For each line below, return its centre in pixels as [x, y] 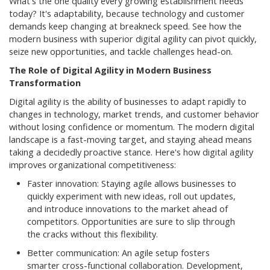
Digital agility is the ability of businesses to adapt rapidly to [128, 101]
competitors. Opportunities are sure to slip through [131, 221]
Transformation [45, 83]
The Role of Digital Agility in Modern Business [110, 70]
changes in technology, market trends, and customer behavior [134, 114]
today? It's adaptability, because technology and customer [127, 13]
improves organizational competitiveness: [93, 165]
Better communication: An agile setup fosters [118, 253]
